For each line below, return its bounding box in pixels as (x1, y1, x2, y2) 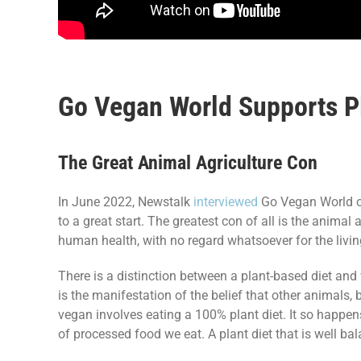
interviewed (193, 194, 258, 210)
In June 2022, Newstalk (57, 194, 193, 210)
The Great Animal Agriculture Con (57, 151, 317, 174)
